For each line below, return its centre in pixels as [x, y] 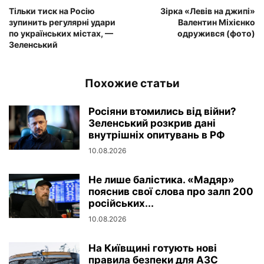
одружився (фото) [216, 33]
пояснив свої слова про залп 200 [171, 191]
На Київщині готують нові [153, 248]
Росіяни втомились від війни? [162, 111]
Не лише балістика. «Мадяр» [161, 179]
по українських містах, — [61, 33]
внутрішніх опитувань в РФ [157, 135]
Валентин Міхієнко [217, 22]
